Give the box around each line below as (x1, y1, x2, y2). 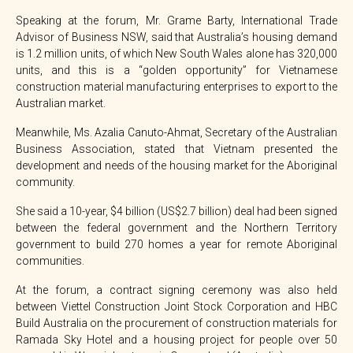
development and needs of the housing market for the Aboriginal (16, 158, 337, 172)
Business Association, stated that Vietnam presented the (16, 142, 337, 155)
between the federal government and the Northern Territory (16, 221, 337, 234)
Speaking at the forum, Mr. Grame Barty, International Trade (16, 13, 337, 27)
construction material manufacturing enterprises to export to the (16, 80, 337, 93)
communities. (16, 254, 84, 267)
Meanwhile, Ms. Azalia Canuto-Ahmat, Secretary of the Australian (16, 125, 337, 139)
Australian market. (16, 96, 106, 110)
